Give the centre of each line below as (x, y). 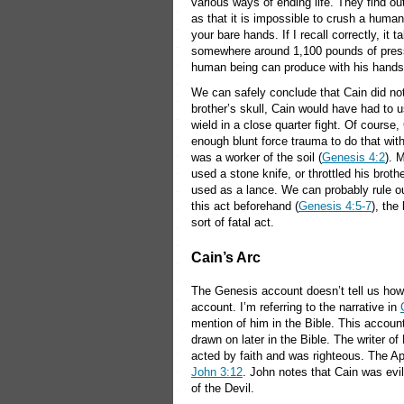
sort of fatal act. (233, 222)
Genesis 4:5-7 (335, 206)
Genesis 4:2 (353, 157)
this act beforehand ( (245, 206)
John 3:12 (217, 372)
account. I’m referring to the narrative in (296, 307)
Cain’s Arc (226, 257)
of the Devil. (223, 388)
